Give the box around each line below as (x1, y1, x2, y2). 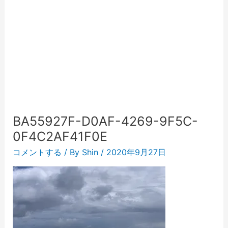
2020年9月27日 (106, 147, 166, 157)
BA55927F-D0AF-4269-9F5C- (12, 113, 198, 129)
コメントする (12, 147, 62, 157)
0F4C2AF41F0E (12, 129, 107, 144)
